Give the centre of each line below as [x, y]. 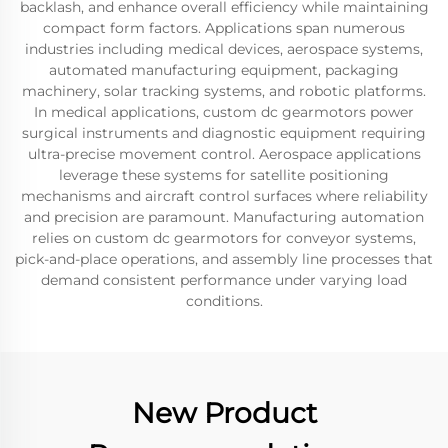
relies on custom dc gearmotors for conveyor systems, [224, 238]
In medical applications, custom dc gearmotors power [224, 112]
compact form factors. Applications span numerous [224, 28]
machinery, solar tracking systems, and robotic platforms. [224, 91]
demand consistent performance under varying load [224, 280]
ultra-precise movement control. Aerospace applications [224, 154]
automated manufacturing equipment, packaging [224, 70]
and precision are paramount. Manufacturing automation [224, 217]
